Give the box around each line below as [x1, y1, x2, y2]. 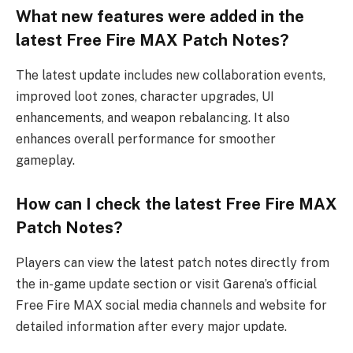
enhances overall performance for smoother [16, 131, 276, 147]
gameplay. [16, 152, 75, 168]
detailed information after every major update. [16, 318, 287, 334]
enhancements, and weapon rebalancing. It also [16, 110, 290, 125]
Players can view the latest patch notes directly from [16, 255, 329, 270]
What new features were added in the [16, 7, 304, 27]
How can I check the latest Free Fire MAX [16, 195, 337, 214]
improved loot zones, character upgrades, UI [16, 88, 274, 104]
